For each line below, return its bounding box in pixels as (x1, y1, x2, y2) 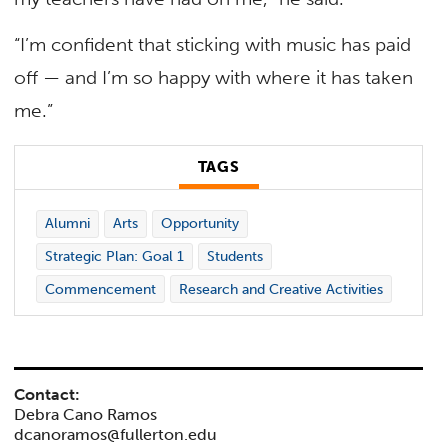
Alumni (44, 215, 90, 233)
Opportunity (160, 215, 239, 233)
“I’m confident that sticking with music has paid (14, 32, 412, 56)
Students (206, 248, 263, 266)
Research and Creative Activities (178, 280, 383, 298)
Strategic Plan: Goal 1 (44, 248, 184, 266)
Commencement (44, 280, 156, 298)
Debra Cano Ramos (14, 405, 158, 425)
